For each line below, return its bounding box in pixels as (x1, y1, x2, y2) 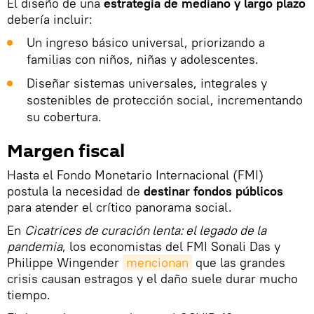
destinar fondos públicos (140, 183, 283, 200)
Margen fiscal (7, 139, 125, 165)
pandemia (7, 238, 62, 255)
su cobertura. (27, 109, 102, 125)
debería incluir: (7, 11, 93, 28)
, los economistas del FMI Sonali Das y (62, 238, 280, 255)
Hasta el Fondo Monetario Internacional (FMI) (7, 167, 264, 184)
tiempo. (7, 287, 50, 303)
